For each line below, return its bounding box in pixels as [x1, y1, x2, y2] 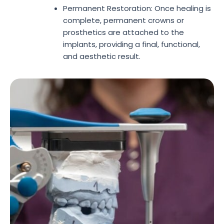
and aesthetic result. [63, 51, 141, 62]
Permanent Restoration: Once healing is [63, 3, 211, 14]
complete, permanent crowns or [63, 15, 184, 26]
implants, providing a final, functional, [63, 39, 200, 50]
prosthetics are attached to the [63, 27, 184, 38]
